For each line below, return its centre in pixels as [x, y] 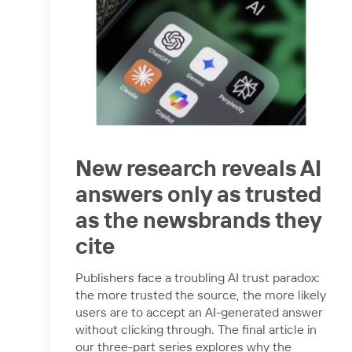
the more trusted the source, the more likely [201, 295]
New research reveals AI [198, 170]
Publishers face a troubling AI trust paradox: [198, 278]
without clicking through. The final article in [196, 330]
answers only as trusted [198, 196]
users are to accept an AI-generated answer [199, 313]
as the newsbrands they [198, 222]
